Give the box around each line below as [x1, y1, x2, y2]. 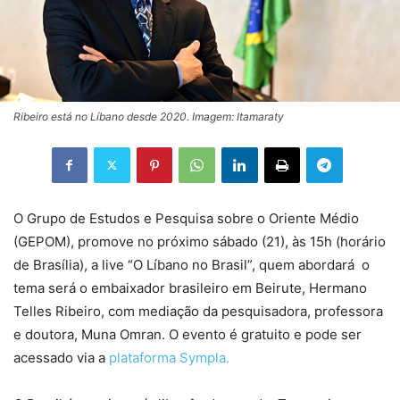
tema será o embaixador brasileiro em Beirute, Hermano [13, 279, 367, 296]
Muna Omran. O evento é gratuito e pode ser [81, 325, 362, 343]
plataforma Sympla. [109, 348, 229, 366]
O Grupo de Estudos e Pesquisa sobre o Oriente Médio [13, 209, 359, 227]
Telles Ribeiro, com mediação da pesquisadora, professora [13, 302, 383, 320]
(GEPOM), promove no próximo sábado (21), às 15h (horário [13, 232, 386, 250]
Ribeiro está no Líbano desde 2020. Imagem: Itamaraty [13, 109, 284, 123]
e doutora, [13, 325, 81, 343]
